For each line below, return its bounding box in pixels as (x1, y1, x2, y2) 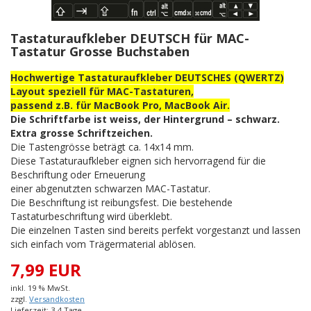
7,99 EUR (10, 258, 81, 282)
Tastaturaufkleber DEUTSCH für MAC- (10, 30, 249, 47)
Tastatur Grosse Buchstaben (10, 43, 190, 60)
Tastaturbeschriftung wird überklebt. (10, 210, 172, 224)
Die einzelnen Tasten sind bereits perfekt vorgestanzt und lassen (10, 224, 301, 237)
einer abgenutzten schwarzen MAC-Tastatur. (10, 182, 210, 196)
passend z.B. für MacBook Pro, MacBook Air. (10, 99, 230, 112)
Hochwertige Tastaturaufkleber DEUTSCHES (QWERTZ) (10, 71, 284, 85)
